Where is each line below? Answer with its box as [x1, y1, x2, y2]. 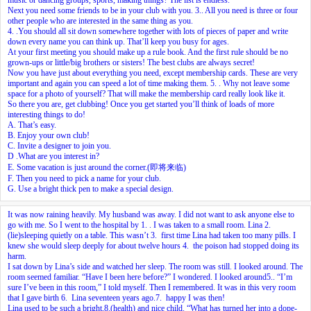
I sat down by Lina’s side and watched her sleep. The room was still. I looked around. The [8, 261, 303, 271]
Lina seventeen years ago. [67, 292, 155, 303]
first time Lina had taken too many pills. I [157, 230, 296, 240]
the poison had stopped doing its [189, 240, 299, 251]
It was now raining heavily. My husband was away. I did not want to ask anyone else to [8, 209, 294, 219]
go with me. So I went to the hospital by [8, 219, 141, 230]
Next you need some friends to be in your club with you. [8, 5, 195, 15]
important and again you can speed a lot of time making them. [8, 78, 210, 88]
